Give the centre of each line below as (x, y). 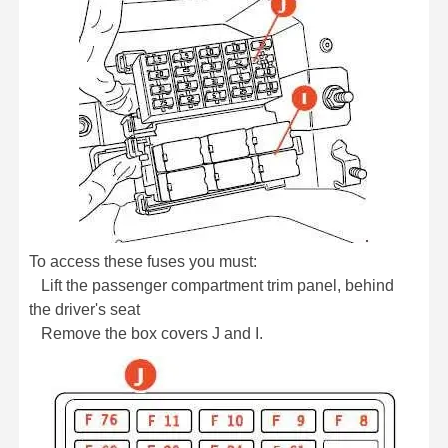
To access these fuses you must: (143, 261)
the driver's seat (84, 309)
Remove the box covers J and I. (146, 333)
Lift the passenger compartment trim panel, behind (211, 285)
